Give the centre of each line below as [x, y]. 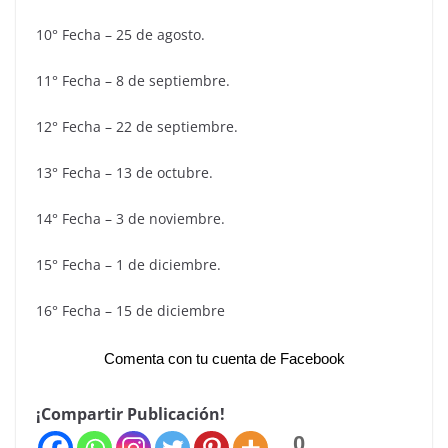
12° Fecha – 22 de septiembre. [137, 126]
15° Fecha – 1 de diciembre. [128, 264]
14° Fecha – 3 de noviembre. [130, 218]
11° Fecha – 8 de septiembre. [133, 80]
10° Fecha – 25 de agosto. [120, 34]
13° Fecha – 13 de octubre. [124, 172]
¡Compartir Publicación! [130, 413]
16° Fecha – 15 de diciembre [130, 310]
